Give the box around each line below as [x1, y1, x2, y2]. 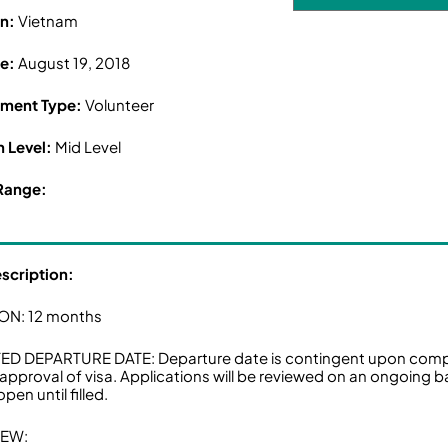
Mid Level [55, 137, 122, 157]
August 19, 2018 [18, 53, 131, 73]
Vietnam [18, 11, 79, 31]
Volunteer [85, 95, 155, 115]
